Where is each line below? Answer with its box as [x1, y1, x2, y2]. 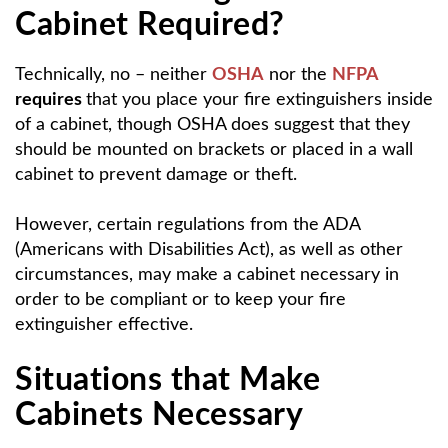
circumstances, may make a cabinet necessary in [15, 265, 399, 284]
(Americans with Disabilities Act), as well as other [15, 240, 403, 259]
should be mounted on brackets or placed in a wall [15, 140, 413, 159]
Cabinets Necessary [15, 398, 303, 431]
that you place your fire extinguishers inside [86, 90, 433, 109]
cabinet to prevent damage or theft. [15, 165, 297, 184]
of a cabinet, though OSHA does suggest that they [15, 115, 410, 134]
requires [15, 90, 86, 109]
